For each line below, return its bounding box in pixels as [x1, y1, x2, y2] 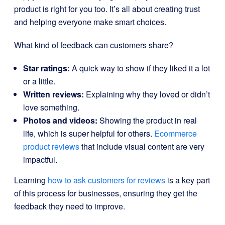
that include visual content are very [79, 141, 204, 152]
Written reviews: [23, 88, 84, 100]
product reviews [23, 141, 79, 152]
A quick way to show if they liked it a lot [70, 62, 210, 74]
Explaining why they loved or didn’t [84, 88, 210, 100]
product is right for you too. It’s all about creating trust [14, 3, 200, 15]
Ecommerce [154, 128, 197, 139]
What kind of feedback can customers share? [14, 39, 173, 51]
